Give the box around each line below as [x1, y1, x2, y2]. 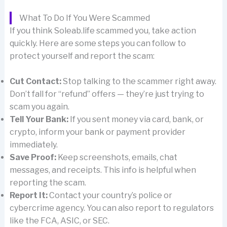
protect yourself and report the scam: [9, 51, 155, 61]
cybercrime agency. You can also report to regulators [9, 203, 214, 213]
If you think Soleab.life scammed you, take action [9, 25, 196, 35]
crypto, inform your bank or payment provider [9, 127, 185, 137]
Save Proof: [9, 153, 56, 163]
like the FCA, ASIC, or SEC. [9, 216, 109, 226]
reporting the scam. [9, 178, 86, 188]
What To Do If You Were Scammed [19, 13, 150, 23]
